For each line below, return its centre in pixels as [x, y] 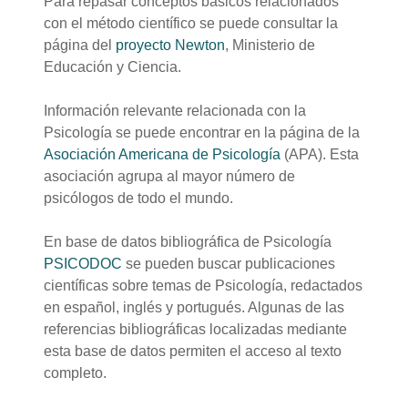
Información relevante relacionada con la [175, 111]
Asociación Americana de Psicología [162, 155]
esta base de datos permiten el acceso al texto [193, 352]
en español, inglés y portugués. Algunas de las [194, 308]
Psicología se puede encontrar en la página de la [202, 133]
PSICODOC [83, 264]
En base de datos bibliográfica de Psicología [188, 242]
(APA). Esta [320, 155]
